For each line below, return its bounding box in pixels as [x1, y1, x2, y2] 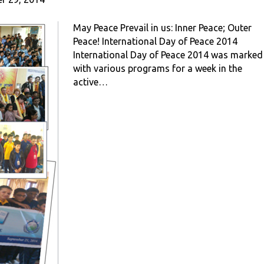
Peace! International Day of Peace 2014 [73, 36, 237, 47]
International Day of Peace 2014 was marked [73, 49, 263, 60]
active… [73, 77, 108, 87]
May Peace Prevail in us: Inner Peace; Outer [73, 22, 252, 33]
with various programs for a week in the [73, 63, 242, 74]
